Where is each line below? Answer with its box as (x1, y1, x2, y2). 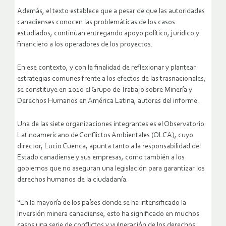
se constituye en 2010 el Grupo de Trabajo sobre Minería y (17, 86, 192, 94)
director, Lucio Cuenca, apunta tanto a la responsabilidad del (17, 143, 201, 151)
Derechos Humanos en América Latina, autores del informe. (17, 97, 199, 105)
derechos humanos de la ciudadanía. (17, 176, 128, 184)
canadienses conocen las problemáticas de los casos (17, 19, 175, 27)
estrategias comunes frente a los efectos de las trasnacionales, (17, 75, 206, 83)
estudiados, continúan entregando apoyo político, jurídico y (17, 30, 199, 38)
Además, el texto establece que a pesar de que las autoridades (17, 8, 205, 16)
